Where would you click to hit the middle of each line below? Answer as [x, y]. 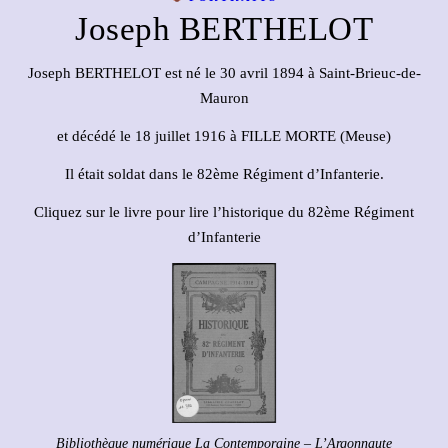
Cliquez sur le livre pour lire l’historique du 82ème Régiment [224, 212]
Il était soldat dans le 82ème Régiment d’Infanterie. [224, 174]
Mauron [224, 98]
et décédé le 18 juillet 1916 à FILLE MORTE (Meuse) [224, 136]
